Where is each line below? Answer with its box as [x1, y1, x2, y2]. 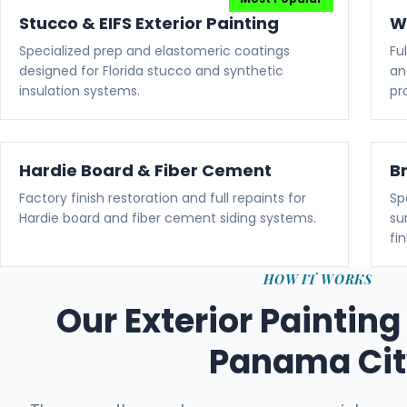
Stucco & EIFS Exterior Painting [19, 12, 279, 35]
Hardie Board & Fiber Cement [19, 159, 272, 182]
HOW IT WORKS [263, 271, 372, 288]
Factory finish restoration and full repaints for [19, 189, 306, 207]
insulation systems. [19, 82, 140, 100]
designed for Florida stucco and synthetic [19, 62, 283, 80]
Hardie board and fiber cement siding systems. [19, 209, 316, 227]
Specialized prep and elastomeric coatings [19, 42, 290, 60]
